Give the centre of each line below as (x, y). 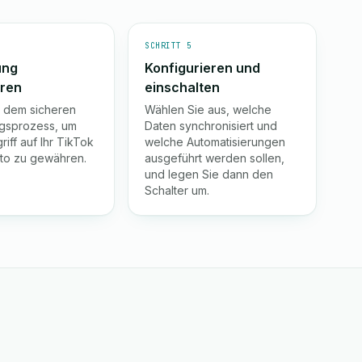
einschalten (183, 87)
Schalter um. (177, 190)
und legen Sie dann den (209, 174)
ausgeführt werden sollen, (215, 158)
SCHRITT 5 (168, 46)
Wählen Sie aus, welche (208, 109)
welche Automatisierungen (215, 142)
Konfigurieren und (203, 68)
